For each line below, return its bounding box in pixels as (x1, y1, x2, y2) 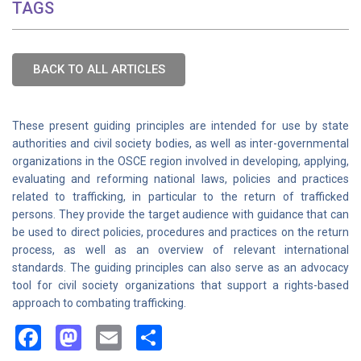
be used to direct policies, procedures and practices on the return (12, 226, 349, 239)
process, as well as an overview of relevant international (12, 243, 349, 256)
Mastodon (81, 322, 195, 353)
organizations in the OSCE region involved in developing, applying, (12, 155, 349, 168)
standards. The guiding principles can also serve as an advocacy (12, 261, 349, 274)
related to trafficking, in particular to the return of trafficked (12, 190, 349, 203)
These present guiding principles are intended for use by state (12, 119, 349, 132)
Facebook (41, 322, 148, 353)
